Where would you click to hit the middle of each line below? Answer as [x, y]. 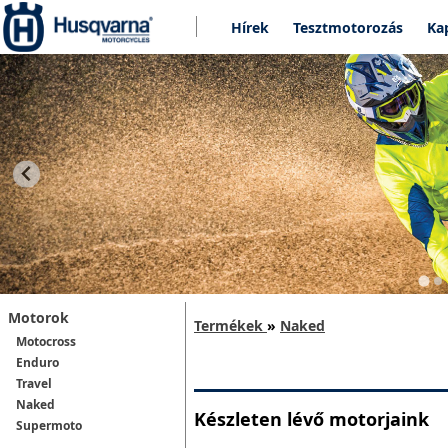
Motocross [46, 342]
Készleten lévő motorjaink [311, 419]
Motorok [38, 318]
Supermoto [49, 426]
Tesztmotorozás [348, 27]
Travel [34, 384]
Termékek [228, 326]
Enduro [37, 363]
